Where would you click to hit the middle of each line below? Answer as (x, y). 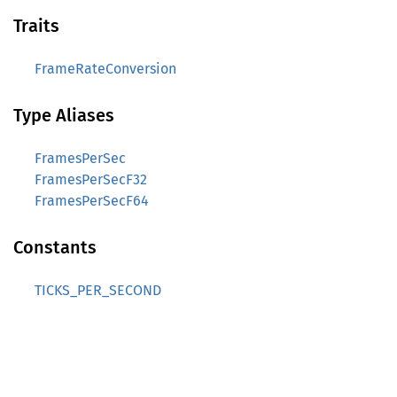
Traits (36, 26)
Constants (55, 247)
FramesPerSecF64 (92, 201)
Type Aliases (64, 115)
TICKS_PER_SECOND (98, 290)
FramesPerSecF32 (91, 179)
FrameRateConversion (105, 69)
